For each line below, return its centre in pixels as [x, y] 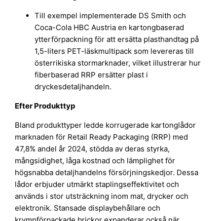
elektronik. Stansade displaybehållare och [88, 208]
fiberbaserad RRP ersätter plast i [92, 75]
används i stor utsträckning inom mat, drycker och [102, 196]
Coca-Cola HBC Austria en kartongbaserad [110, 28]
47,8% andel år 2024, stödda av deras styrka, [92, 149]
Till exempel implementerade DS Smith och [110, 16]
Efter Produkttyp [45, 106]
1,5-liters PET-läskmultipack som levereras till [114, 51]
